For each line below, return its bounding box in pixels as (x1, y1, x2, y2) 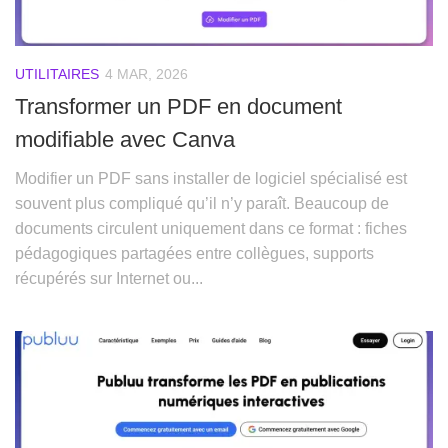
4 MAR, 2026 (105, 66, 188, 83)
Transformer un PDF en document (15, 94, 342, 120)
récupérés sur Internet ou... (15, 270, 203, 288)
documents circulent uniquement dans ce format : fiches (15, 220, 407, 238)
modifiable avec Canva (15, 127, 235, 153)
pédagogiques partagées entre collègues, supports (15, 245, 374, 263)
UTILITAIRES (15, 66, 99, 83)
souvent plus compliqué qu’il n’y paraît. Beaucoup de (15, 195, 389, 213)
